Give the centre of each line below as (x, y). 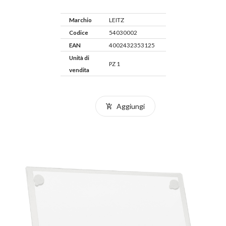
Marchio (80, 20)
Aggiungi (129, 106)
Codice (78, 32)
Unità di (79, 58)
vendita (79, 70)
